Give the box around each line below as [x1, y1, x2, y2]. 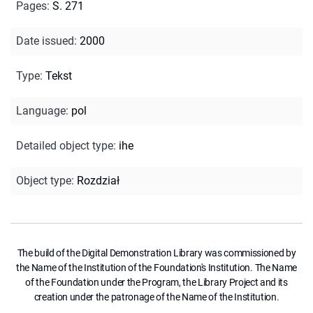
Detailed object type [16, 138, 113, 152]
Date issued [16, 34, 74, 48]
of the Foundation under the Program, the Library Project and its [25, 276, 288, 288]
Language [16, 103, 66, 117]
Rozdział [77, 173, 119, 187]
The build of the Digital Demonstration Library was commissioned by [17, 247, 296, 259]
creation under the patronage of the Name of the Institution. [34, 291, 279, 303]
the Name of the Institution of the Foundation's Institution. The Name [16, 261, 297, 273]
